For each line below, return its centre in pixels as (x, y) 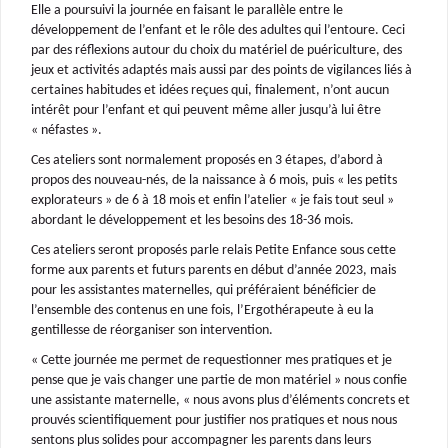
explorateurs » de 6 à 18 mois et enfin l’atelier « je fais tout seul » (212, 200)
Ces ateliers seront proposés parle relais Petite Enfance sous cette (213, 250)
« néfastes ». (66, 130)
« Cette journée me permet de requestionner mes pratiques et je (211, 360)
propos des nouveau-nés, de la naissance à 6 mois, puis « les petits (214, 180)
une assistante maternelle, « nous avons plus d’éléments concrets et (220, 400)
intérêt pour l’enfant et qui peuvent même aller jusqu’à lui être (206, 110)
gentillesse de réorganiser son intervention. (152, 330)
